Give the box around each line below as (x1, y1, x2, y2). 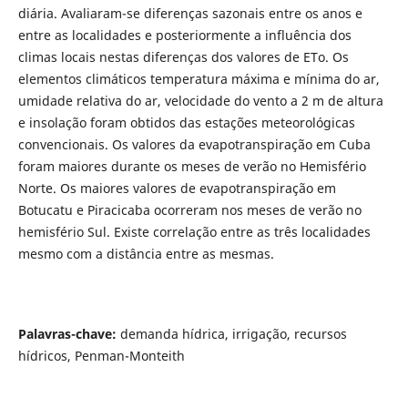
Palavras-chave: (17, 325, 120, 343)
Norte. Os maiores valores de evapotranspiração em (17, 179, 336, 198)
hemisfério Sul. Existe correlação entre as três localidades (17, 223, 371, 241)
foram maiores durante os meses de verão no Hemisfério (17, 158, 366, 176)
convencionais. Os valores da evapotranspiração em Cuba (17, 136, 371, 154)
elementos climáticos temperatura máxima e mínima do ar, (17, 70, 380, 88)
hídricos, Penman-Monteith (17, 347, 185, 365)
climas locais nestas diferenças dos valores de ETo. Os (17, 48, 349, 66)
